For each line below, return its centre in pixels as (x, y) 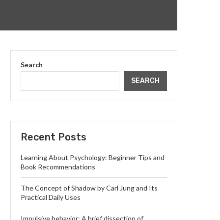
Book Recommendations (58, 166)
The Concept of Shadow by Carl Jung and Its (89, 188)
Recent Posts (54, 137)
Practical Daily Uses (51, 197)
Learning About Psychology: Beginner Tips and (93, 157)
